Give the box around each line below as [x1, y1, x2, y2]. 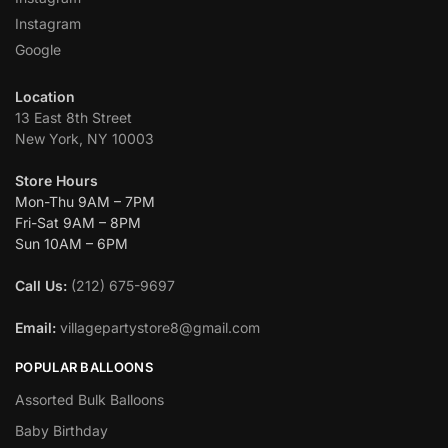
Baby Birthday [15, 422, 108, 440]
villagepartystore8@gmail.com [60, 318, 260, 336]
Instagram [15, 14, 81, 32]
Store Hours [15, 171, 98, 189]
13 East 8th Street [15, 108, 132, 126]
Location [15, 87, 75, 105]
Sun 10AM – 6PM [15, 234, 128, 252]
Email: [15, 318, 56, 336]
